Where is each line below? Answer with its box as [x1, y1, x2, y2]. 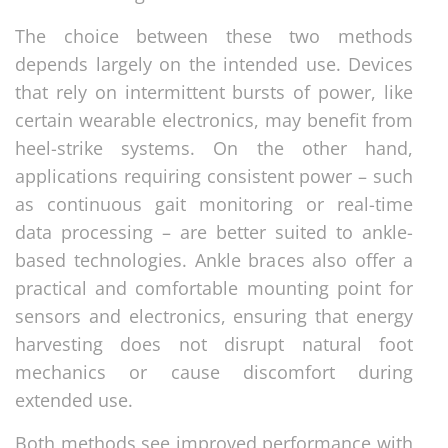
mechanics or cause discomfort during [15, 359, 413, 384]
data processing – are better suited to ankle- [15, 219, 413, 244]
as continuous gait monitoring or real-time [15, 191, 413, 216]
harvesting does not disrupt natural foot [15, 331, 413, 356]
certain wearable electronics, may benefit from [15, 107, 413, 132]
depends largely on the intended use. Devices [15, 51, 413, 76]
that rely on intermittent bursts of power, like [15, 79, 413, 104]
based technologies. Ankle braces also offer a [15, 247, 413, 272]
